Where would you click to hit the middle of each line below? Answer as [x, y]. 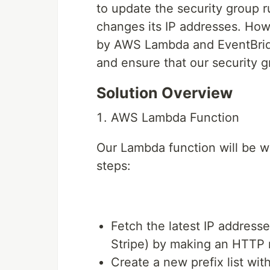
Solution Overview [165, 93]
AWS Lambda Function [175, 118]
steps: [114, 166]
